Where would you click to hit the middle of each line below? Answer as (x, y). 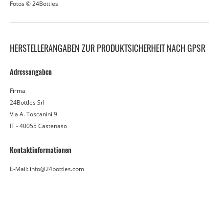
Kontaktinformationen (41, 150)
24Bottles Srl (27, 103)
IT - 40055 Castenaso (38, 126)
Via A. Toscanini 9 (33, 114)
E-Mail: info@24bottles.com (47, 169)
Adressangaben (31, 72)
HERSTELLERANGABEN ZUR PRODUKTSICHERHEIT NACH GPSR (108, 48)
